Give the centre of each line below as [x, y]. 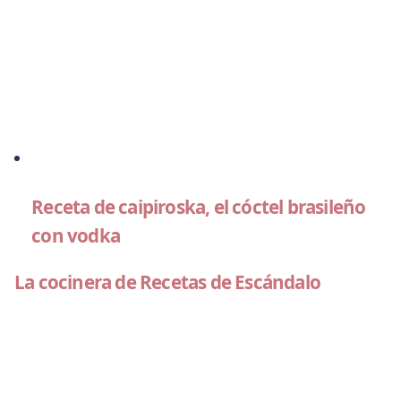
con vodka [76, 235]
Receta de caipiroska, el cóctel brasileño [199, 206]
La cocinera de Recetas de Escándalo [167, 282]
